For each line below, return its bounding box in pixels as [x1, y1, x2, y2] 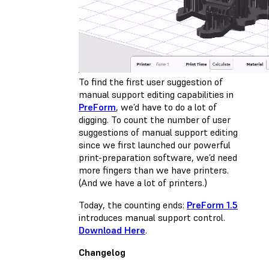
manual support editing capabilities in [79, 88, 234, 100]
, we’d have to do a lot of [116, 100, 217, 113]
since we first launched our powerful [79, 138, 231, 151]
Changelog [79, 246, 125, 258]
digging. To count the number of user [79, 113, 231, 125]
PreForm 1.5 [187, 198, 238, 211]
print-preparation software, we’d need [79, 151, 237, 163]
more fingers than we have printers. [79, 163, 229, 176]
